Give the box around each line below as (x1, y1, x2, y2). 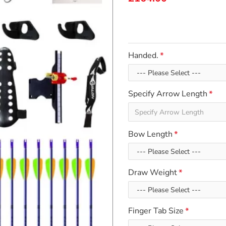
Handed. (128, 50, 158, 61)
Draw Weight (128, 167, 177, 178)
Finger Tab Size (128, 205, 184, 216)
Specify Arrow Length (128, 88, 207, 99)
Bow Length (128, 129, 173, 140)
